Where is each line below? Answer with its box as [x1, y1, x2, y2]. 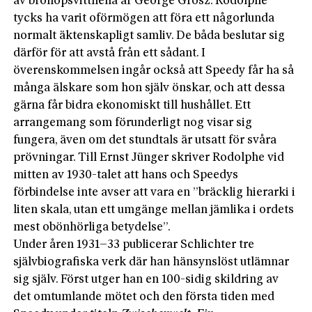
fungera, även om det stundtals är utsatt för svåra [13, 134, 277, 146]
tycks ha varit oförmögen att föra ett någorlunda [13, 12, 275, 24]
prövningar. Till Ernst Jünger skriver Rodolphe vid [13, 151, 285, 164]
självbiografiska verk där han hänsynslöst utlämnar [13, 256, 290, 268]
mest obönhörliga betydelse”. [13, 221, 171, 233]
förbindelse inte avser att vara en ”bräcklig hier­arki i [13, 186, 296, 198]
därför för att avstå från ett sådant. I [13, 47, 206, 59]
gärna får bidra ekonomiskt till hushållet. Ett [13, 99, 251, 111]
